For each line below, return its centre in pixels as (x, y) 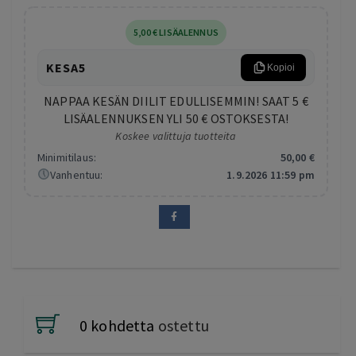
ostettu (183, 325)
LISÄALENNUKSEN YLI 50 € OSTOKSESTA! (176, 118)
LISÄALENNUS (188, 32)
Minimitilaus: (67, 157)
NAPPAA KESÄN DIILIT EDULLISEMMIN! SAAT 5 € (176, 101)
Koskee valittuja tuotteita (176, 135)
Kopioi (281, 67)
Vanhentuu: (76, 174)
